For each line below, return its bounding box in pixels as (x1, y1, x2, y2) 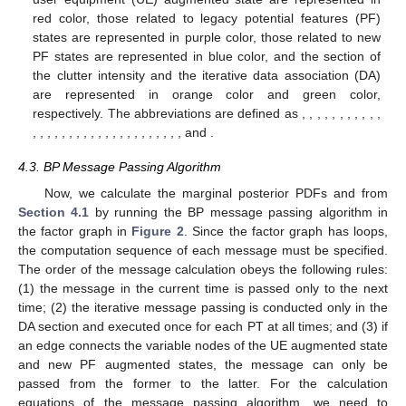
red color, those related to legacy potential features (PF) (33, 11, 381, 26)
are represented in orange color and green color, (33, 87, 381, 102)
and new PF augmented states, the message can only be (18, 356, 388, 372)
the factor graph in (18, 223, 132, 238)
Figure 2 (131, 223, 184, 238)
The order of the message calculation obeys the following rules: (18, 261, 388, 276)
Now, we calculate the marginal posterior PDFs (43, 185, 334, 200)
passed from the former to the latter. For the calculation (18, 375, 388, 391)
